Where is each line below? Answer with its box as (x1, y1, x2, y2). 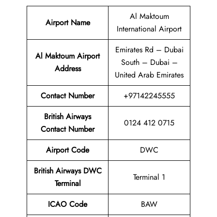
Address (54, 63, 81, 75)
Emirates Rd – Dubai (115, 44, 184, 56)
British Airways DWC (33, 165, 102, 177)
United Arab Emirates (115, 69, 184, 81)
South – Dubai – (121, 57, 178, 68)
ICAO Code (48, 199, 87, 210)
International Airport (117, 23, 182, 35)
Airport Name (45, 17, 90, 29)
